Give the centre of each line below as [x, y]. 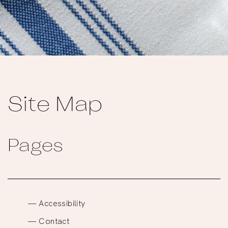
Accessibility [62, 203]
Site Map [55, 106]
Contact [54, 221]
